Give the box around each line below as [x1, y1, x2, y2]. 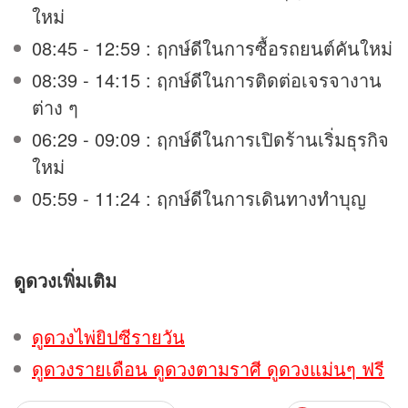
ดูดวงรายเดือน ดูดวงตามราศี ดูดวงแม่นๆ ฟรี [32, 354, 384, 382]
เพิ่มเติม [56, 266, 117, 293]
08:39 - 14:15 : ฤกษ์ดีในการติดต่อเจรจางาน [32, 66, 382, 93]
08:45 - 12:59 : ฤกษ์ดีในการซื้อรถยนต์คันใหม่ [32, 34, 393, 61]
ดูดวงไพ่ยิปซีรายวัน [32, 322, 185, 350]
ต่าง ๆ [32, 93, 127, 120]
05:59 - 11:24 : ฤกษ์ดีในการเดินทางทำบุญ [32, 184, 393, 211]
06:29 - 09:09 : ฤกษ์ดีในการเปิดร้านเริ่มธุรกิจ [32, 125, 389, 152]
